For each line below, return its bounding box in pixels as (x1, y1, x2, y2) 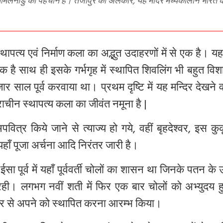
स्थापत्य (23, 95, 53, 116)
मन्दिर (170, 78, 193, 99)
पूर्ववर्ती (57, 161, 83, 182)
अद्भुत (101, 44, 121, 65)
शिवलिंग (141, 61, 172, 82)
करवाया (48, 78, 78, 99)
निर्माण (41, 44, 65, 65)
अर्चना (31, 136, 55, 157)
